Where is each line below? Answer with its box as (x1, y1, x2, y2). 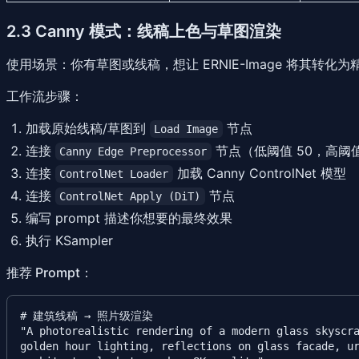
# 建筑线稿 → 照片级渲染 (20, 309, 153, 323)
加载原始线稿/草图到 (26, 120, 150, 137)
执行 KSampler (26, 232, 113, 249)
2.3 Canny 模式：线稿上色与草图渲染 (6, 22, 281, 42)
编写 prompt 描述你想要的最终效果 (26, 210, 232, 227)
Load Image (154, 123, 219, 136)
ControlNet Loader (59, 167, 169, 181)
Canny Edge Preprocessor (59, 145, 208, 159)
